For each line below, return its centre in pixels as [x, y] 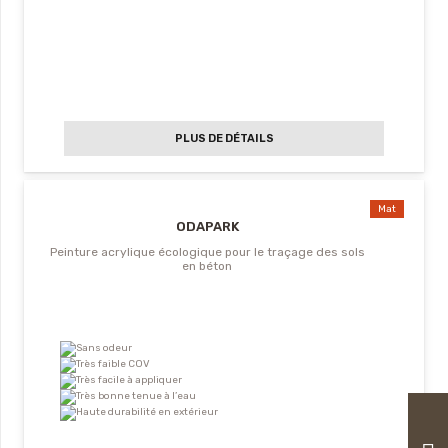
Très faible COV [113, 364]
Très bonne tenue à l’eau [136, 396]
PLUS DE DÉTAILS [224, 139]
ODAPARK [207, 227]
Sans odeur [104, 348]
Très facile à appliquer [129, 380]
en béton [207, 266]
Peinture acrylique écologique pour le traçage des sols [207, 252]
